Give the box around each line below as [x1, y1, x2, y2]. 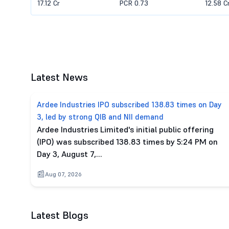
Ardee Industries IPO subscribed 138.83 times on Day [37, 100, 222, 109]
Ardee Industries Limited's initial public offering [37, 124, 214, 134]
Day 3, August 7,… [37, 149, 102, 159]
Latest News [31, 71, 88, 84]
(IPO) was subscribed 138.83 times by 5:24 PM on [37, 136, 218, 147]
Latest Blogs [31, 209, 88, 222]
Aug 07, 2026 [45, 170, 82, 178]
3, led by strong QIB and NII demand [37, 112, 164, 122]
